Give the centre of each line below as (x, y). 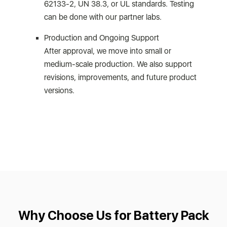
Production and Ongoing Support (102, 38)
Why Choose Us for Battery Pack (113, 216)
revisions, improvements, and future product (121, 78)
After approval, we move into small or (108, 51)
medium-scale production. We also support (118, 64)
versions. (60, 91)
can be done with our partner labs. (103, 17)
